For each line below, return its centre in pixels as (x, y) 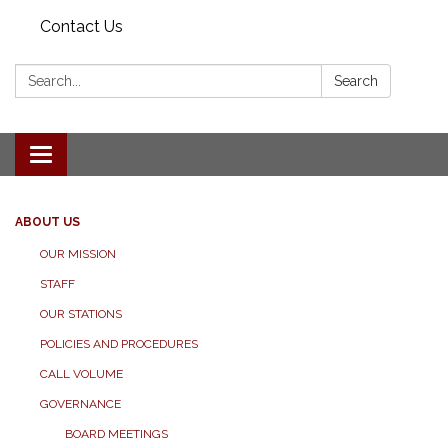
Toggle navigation (106, 156)
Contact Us (81, 26)
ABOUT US (47, 222)
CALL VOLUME (81, 374)
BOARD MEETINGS (116, 434)
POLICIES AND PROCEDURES (119, 344)
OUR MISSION (78, 254)
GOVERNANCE (80, 404)
